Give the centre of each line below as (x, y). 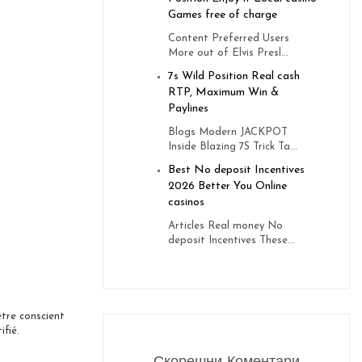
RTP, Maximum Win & (223, 93)
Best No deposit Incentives (236, 170)
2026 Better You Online (227, 187)
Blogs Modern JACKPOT (228, 133)
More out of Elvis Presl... (228, 53)
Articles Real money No (225, 226)
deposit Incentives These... (232, 241)
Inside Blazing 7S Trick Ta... (233, 147)
